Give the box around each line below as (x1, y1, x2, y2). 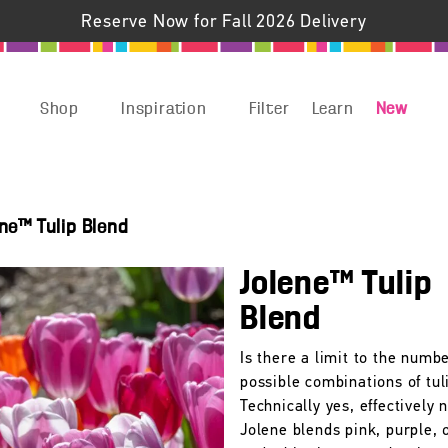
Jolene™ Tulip (240, 267, 432, 302)
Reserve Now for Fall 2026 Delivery (81, 13, 367, 32)
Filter (248, 100, 290, 118)
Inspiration (121, 100, 207, 118)
